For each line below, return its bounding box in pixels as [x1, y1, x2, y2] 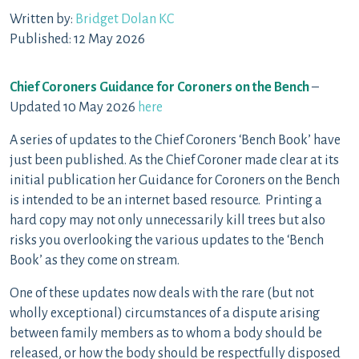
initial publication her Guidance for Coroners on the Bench [10, 173, 340, 188]
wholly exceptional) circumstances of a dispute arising [10, 306, 320, 321]
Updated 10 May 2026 [10, 100, 138, 115]
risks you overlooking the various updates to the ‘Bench [10, 233, 324, 248]
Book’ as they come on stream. [10, 253, 179, 268]
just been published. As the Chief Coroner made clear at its [10, 153, 339, 167]
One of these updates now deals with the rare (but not [10, 286, 314, 301]
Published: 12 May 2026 [10, 32, 145, 46]
